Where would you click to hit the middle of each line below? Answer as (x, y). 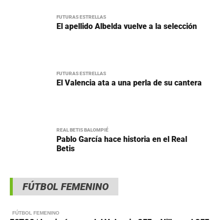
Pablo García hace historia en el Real (122, 139)
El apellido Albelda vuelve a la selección (127, 26)
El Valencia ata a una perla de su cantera (129, 82)
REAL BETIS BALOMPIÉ (82, 130)
